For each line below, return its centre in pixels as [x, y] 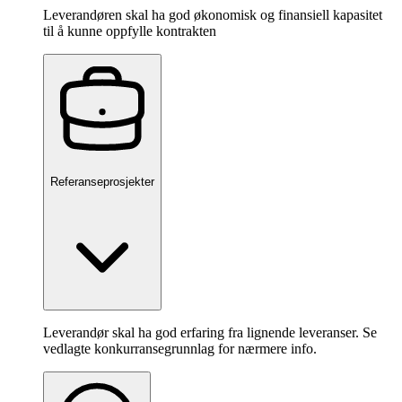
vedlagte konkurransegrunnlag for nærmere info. [180, 348]
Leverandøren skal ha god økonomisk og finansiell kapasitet [213, 15]
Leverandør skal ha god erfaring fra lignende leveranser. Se [210, 332]
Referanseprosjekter [102, 182]
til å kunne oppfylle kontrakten [130, 31]
